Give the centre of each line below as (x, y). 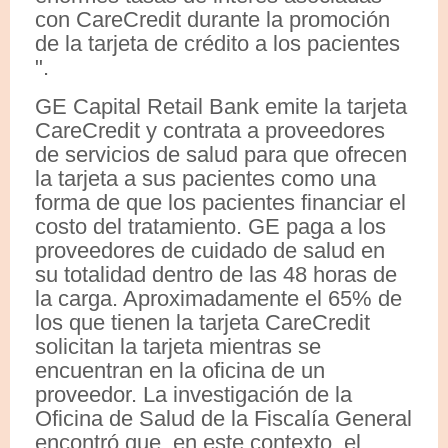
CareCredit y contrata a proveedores (210, 130)
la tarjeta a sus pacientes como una (205, 178)
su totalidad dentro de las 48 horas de (216, 274)
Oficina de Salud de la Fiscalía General (223, 418)
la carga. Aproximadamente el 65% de (218, 298)
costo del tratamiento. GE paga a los (210, 226)
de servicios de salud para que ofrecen (221, 154)
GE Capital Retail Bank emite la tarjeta (221, 106)
